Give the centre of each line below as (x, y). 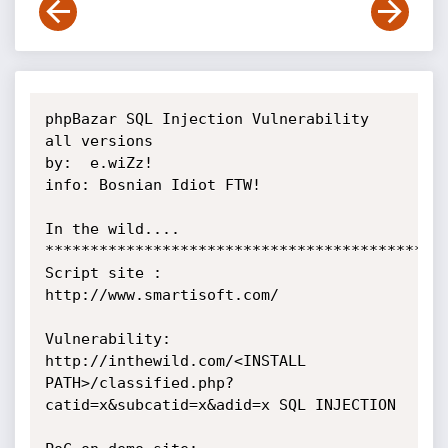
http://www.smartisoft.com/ (161, 295)
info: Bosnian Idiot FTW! (152, 185)
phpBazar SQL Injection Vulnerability (206, 119)
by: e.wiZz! (98, 163)
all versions (98, 141)
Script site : (103, 273)
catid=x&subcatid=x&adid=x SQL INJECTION (220, 405)
